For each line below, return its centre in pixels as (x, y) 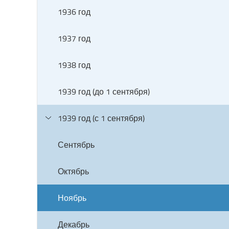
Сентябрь (76, 145)
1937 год (74, 38)
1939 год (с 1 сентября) (101, 118)
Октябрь (73, 171)
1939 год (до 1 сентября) (104, 91)
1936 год (74, 12)
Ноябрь (72, 198)
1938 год (74, 65)
